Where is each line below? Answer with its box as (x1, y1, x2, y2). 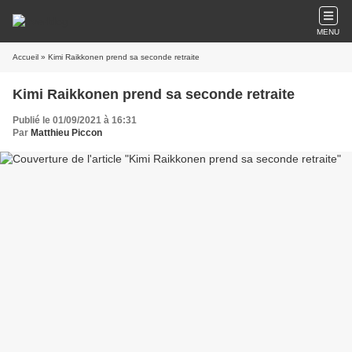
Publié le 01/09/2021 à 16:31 (13, 115, 137, 126)
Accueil (13, 53, 38, 61)
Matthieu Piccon (31, 127, 102, 138)
